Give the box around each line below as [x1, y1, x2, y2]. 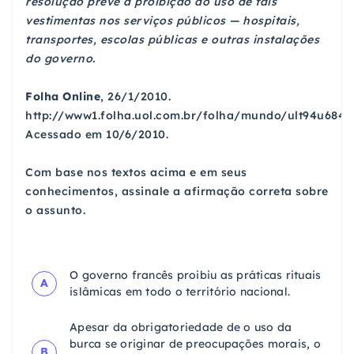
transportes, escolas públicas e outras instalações [25, 32, 319, 47]
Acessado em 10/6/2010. [25, 126, 168, 141]
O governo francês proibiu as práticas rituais [70, 267, 322, 282]
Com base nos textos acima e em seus [25, 164, 247, 179]
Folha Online [25, 88, 100, 104]
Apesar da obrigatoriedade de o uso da [70, 319, 292, 334]
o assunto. [25, 202, 85, 217]
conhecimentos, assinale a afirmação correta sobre [25, 183, 329, 198]
